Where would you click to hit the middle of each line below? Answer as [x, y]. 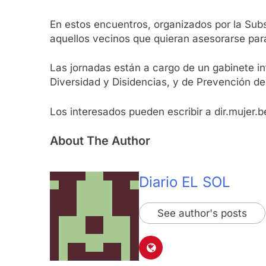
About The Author [100, 141]
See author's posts [202, 213]
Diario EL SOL [185, 182]
